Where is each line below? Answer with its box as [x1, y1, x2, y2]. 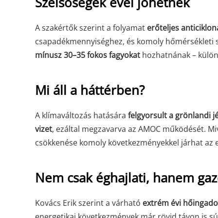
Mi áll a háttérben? [35, 81, 145, 99]
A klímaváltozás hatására [35, 110, 128, 121]
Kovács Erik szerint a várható [35, 198, 143, 208]
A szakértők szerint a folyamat [35, 22, 147, 33]
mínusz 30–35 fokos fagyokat [35, 50, 140, 60]
